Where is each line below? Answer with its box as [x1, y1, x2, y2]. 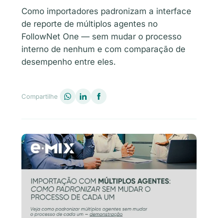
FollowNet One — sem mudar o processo [21, 32, 182, 41]
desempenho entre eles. [21, 57, 116, 67]
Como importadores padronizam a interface [21, 6, 191, 16]
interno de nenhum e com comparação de [21, 44, 185, 54]
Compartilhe [21, 92, 58, 100]
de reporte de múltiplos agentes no [21, 19, 158, 29]
